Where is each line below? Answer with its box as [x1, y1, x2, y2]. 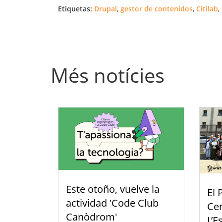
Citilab [196, 3, 218, 13]
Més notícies [51, 61, 165, 89]
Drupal [94, 3, 117, 13]
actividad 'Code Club [66, 196, 159, 210]
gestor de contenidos [120, 3, 193, 13]
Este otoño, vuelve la [66, 182, 160, 196]
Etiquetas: [58, 3, 92, 13]
